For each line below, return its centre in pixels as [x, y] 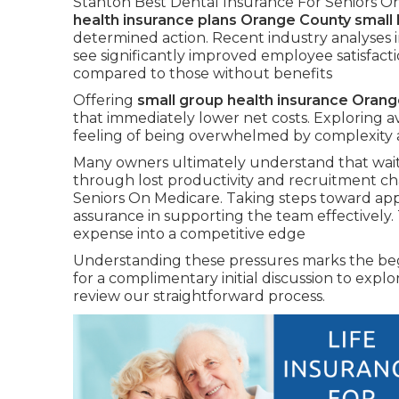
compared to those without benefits [203, 73]
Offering [105, 100]
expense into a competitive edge [189, 234]
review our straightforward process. [199, 296]
